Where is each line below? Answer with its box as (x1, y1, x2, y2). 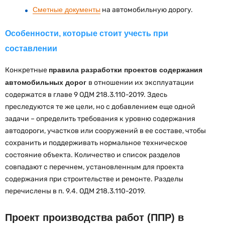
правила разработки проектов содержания (49, 65, 202, 74)
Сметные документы (33, 5, 100, 14)
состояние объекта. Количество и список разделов (5, 150, 180, 159)
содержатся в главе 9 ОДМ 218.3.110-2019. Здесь (5, 90, 167, 99)
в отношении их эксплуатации (88, 78, 194, 87)
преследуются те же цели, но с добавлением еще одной (5, 102, 195, 111)
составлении (5, 44, 57, 53)
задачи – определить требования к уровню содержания (5, 114, 195, 123)
